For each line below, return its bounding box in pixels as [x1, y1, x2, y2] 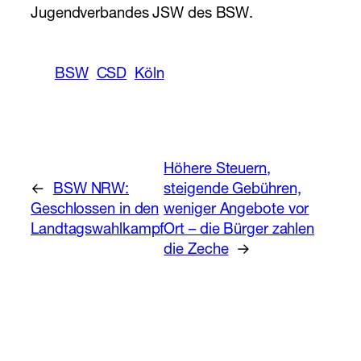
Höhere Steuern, [164, 162, 271, 177]
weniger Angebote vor [164, 202, 309, 218]
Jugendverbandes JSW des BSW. [31, 7, 254, 23]
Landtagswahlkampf [31, 222, 164, 238]
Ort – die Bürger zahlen [164, 222, 315, 238]
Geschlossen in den [31, 202, 160, 218]
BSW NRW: [52, 182, 130, 197]
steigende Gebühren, [164, 182, 301, 197]
